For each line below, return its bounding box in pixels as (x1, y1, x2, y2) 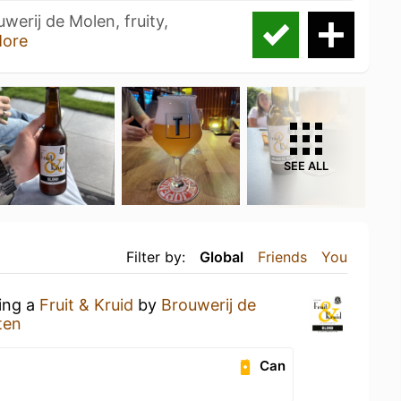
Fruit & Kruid (39, 294, 133, 314)
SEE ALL (284, 158, 328, 173)
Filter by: (126, 247, 185, 266)
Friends (258, 247, 307, 266)
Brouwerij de (161, 294, 256, 314)
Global (200, 247, 243, 266)
